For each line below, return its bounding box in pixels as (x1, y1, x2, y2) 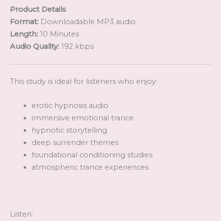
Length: (10, 30, 38, 39)
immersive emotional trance (31, 113, 134, 122)
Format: (10, 17, 38, 27)
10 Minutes (38, 30, 79, 39)
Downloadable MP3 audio (38, 17, 136, 27)
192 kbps (59, 42, 94, 51)
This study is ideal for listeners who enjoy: (10, 77, 157, 86)
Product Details (10, 5, 66, 14)
